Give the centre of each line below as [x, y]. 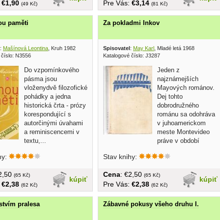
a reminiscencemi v [52, 132]
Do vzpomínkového [52, 70]
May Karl [144, 48]
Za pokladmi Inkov [131, 23]
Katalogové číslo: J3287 [132, 55]
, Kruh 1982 [62, 48]
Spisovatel [117, 48]
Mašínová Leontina [26, 48]
